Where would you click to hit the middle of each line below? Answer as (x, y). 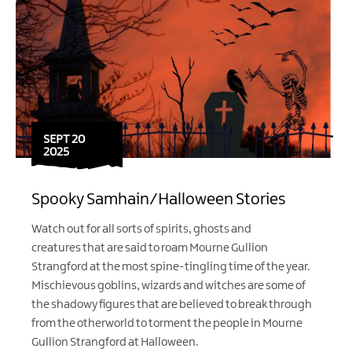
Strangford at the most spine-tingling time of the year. (171, 267)
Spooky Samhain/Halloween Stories (159, 199)
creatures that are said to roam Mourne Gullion (150, 248)
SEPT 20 (64, 139)
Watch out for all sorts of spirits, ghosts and (141, 229)
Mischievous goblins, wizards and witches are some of (169, 286)
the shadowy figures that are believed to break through (172, 304)
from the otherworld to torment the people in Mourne (167, 323)
